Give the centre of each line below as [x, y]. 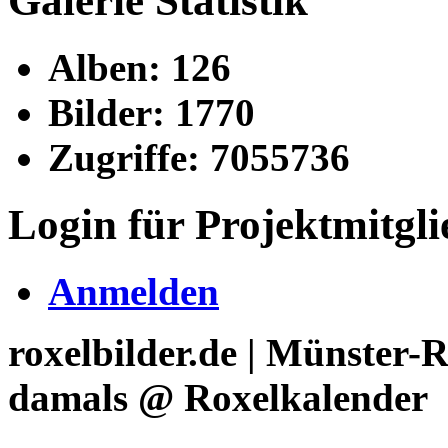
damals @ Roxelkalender [218, 397]
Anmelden [133, 291]
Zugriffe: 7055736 [199, 157]
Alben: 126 [139, 67]
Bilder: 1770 [151, 112]
